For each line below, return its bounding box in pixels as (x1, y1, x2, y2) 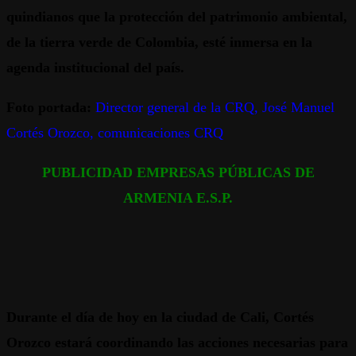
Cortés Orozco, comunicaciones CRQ (6, 125, 223, 141)
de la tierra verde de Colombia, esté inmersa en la (6, 34, 312, 51)
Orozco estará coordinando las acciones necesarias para (6, 335, 348, 351)
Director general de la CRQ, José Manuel (95, 99, 335, 116)
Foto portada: (6, 99, 91, 116)
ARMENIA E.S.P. (123, 190, 233, 207)
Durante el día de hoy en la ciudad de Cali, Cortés (6, 309, 314, 326)
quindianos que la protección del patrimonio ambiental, (6, 9, 347, 25)
